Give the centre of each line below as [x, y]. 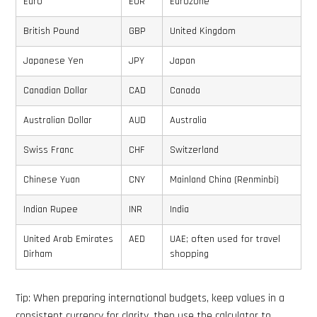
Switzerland [194, 150]
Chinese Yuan [52, 179]
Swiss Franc [48, 150]
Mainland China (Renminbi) [224, 179]
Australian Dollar [58, 120]
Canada [185, 90]
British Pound [51, 31]
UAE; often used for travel [225, 239]
